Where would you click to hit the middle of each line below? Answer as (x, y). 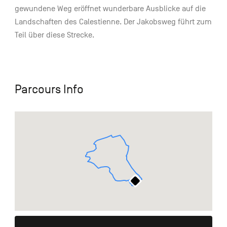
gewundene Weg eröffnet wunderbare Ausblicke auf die (110, 9)
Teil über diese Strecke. (54, 35)
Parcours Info (49, 89)
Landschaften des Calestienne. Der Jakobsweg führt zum (113, 22)
